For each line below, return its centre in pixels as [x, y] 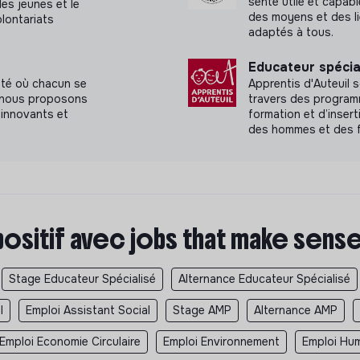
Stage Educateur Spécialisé [82, 279]
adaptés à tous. [291, 33]
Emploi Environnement [221, 342]
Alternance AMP [296, 311]
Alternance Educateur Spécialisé [264, 279]
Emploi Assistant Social [88, 311]
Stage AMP [202, 311]
